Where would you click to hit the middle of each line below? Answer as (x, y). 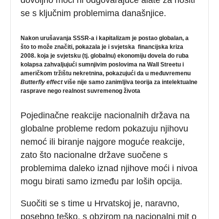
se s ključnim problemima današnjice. (94, 13)
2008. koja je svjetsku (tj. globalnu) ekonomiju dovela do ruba (105, 55)
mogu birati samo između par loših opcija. (102, 181)
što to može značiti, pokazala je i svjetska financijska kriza (102, 47)
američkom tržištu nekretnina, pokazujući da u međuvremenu (106, 73)
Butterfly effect (42, 82)
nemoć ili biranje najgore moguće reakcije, (103, 142)
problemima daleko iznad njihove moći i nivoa (109, 168)
